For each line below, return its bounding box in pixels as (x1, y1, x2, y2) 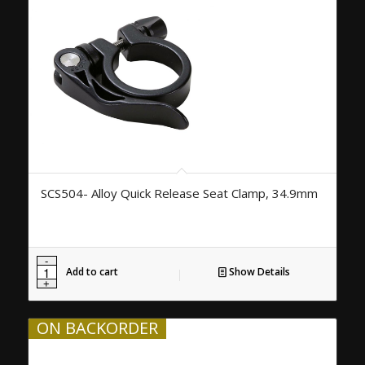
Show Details (226, 265, 290, 279)
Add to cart (65, 265, 118, 279)
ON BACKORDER (36, 317, 158, 340)
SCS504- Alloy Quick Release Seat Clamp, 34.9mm (40, 185, 318, 202)
